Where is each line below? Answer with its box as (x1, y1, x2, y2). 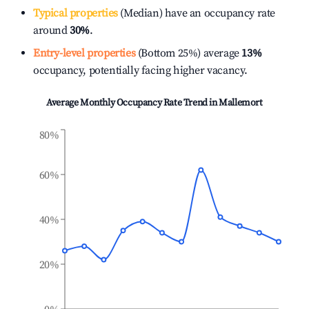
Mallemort (219, 97, 263, 109)
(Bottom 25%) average (135, 46, 239, 60)
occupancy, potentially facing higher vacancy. (33, 63, 248, 77)
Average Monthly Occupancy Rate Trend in (46, 97, 219, 109)
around (33, 23, 70, 37)
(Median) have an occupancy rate (117, 6, 276, 20)
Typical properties (33, 6, 118, 20)
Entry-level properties (33, 46, 136, 60)
